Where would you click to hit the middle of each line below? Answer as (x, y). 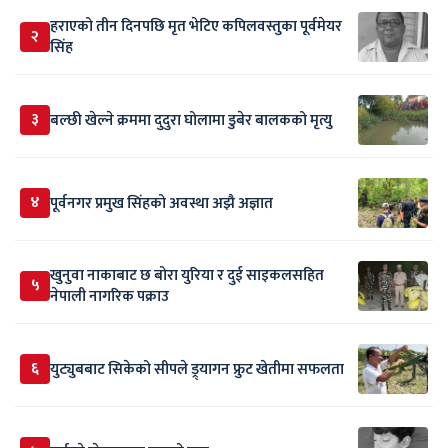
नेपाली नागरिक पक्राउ (109, 297)
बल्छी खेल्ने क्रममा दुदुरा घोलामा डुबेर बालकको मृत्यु (191, 120)
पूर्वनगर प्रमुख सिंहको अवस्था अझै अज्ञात (161, 203)
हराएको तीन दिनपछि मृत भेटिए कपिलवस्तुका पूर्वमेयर (196, 27)
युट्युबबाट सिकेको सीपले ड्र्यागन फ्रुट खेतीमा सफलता (197, 369)
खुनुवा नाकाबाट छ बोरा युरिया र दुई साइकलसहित (187, 276)
